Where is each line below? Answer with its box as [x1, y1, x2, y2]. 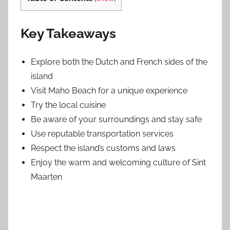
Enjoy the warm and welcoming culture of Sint [31, 157, 206, 167]
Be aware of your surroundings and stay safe [31, 114, 202, 124]
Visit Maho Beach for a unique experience [31, 85, 187, 95]
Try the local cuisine [31, 100, 106, 110]
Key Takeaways [21, 25, 116, 41]
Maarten [31, 171, 62, 182]
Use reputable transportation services [31, 128, 174, 139]
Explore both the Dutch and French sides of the [31, 56, 207, 67]
